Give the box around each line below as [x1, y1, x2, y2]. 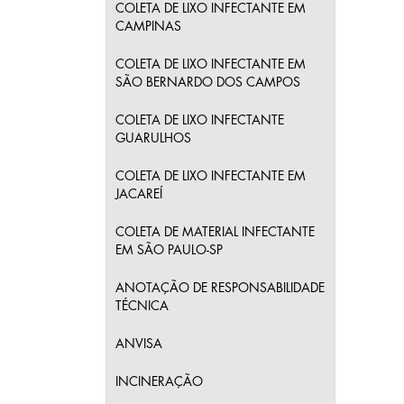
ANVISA [115, 337, 162, 350]
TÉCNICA [115, 299, 169, 312]
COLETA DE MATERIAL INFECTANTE [115, 225, 315, 238]
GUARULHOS [115, 132, 191, 144]
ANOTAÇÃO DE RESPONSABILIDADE [115, 281, 325, 294]
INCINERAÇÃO [115, 375, 203, 388]
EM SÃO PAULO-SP [115, 243, 223, 256]
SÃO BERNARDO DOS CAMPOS [115, 76, 300, 88]
